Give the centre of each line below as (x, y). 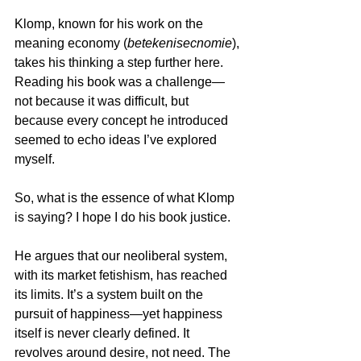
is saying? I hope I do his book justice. (122, 217)
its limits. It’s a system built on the (110, 295)
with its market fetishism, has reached (122, 275)
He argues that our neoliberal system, (122, 256)
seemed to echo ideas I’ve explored (117, 140)
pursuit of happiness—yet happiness (120, 314)
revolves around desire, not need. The (124, 353)
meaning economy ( (71, 43)
